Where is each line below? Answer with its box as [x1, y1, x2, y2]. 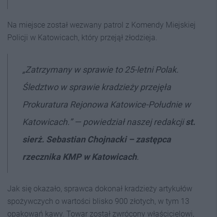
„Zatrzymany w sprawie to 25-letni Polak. [22, 64, 179, 75]
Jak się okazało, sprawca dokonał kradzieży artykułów [7, 184, 192, 193]
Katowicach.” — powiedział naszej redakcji [22, 117, 186, 127]
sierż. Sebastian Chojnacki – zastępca [22, 134, 171, 144]
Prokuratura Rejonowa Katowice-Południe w [22, 99, 191, 109]
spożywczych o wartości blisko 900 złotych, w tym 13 [7, 197, 189, 206]
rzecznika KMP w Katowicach [22, 152, 137, 162]
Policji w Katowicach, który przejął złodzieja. [7, 33, 157, 42]
